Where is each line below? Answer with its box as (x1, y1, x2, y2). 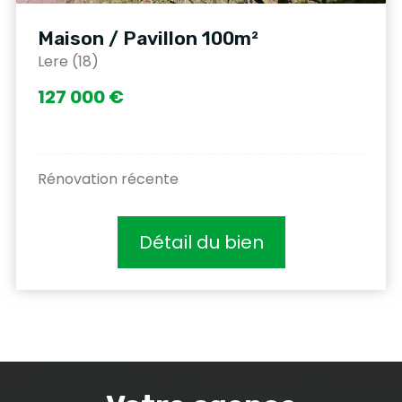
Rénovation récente (38, 169, 179, 190)
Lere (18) (38, 51, 99, 73)
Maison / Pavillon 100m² (38, 27, 258, 50)
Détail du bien (138, 230, 264, 256)
